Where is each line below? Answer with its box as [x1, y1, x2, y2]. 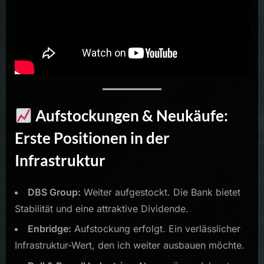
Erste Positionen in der [15, 128, 170, 148]
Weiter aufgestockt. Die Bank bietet [81, 186, 240, 198]
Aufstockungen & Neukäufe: [32, 106, 228, 126]
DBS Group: [28, 186, 81, 198]
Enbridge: [28, 223, 71, 235]
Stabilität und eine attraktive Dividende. [15, 202, 189, 214]
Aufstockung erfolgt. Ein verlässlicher [71, 223, 240, 235]
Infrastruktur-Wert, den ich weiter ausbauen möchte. [15, 239, 245, 252]
